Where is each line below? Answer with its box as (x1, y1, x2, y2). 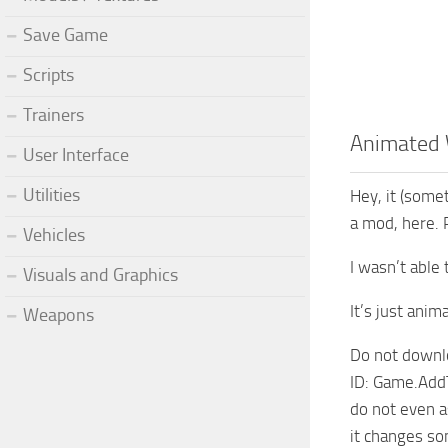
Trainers (23, 103, 84, 126)
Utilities (23, 183, 80, 206)
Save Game (23, 23, 108, 46)
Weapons (23, 303, 94, 326)
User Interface (23, 143, 129, 166)
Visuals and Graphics (23, 263, 178, 286)
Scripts (23, 63, 74, 86)
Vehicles (23, 223, 85, 246)
